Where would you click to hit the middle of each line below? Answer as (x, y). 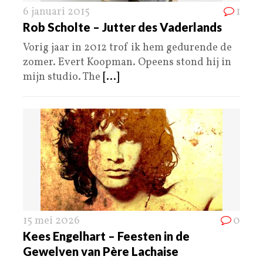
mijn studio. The (63, 77)
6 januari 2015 (56, 12)
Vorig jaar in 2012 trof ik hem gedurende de (127, 48)
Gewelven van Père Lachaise (101, 251)
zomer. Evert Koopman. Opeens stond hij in (127, 62)
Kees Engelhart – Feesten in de (106, 236)
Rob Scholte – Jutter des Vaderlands (122, 27)
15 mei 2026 (51, 221)
